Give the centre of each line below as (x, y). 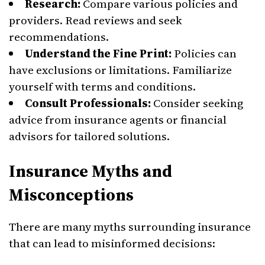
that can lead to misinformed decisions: (112, 243)
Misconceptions (71, 195)
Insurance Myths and (91, 171)
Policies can (204, 53)
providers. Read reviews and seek (96, 20)
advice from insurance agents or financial (118, 119)
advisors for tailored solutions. (89, 136)
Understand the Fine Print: (98, 53)
